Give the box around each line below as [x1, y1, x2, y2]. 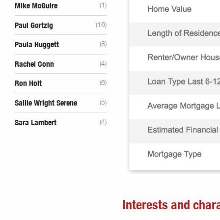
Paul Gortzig [15, 21, 53, 29]
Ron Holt [15, 80, 42, 88]
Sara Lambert [15, 118, 56, 127]
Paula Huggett [15, 41, 59, 49]
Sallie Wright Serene [15, 99, 77, 108]
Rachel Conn [15, 60, 54, 68]
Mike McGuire [15, 2, 57, 10]
